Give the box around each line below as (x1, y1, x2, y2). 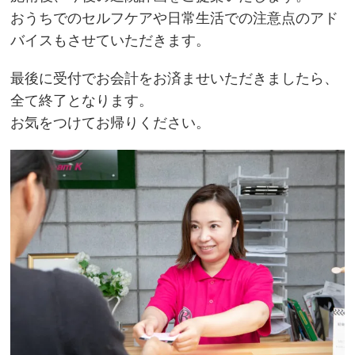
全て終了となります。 (10, 92, 154, 109)
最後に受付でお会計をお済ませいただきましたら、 (10, 70, 339, 86)
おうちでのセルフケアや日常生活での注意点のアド (10, 10, 339, 26)
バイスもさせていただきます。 (10, 32, 211, 48)
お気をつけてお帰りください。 (10, 114, 211, 131)
